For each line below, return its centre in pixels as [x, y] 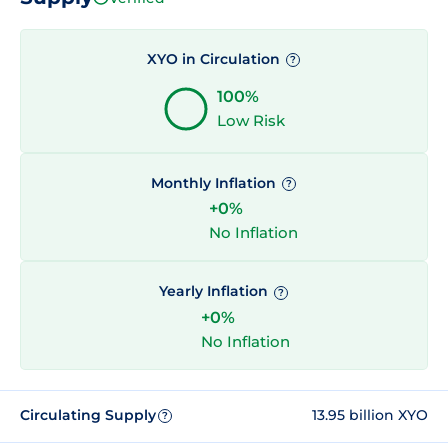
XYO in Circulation [215, 58]
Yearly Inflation [215, 291]
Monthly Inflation [215, 183]
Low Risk [251, 121]
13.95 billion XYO [370, 415]
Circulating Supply [88, 415]
